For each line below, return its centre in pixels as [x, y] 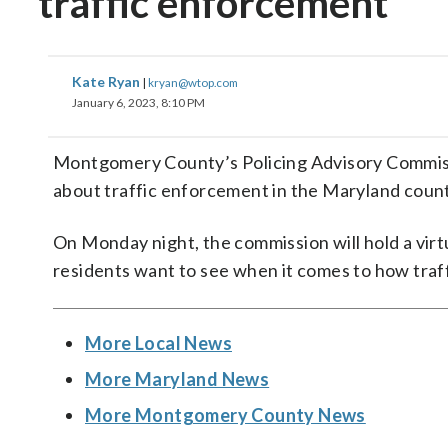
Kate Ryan [107, 81]
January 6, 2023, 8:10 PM [138, 102]
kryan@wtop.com [193, 82]
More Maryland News [177, 379]
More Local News [158, 343]
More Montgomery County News [225, 415]
